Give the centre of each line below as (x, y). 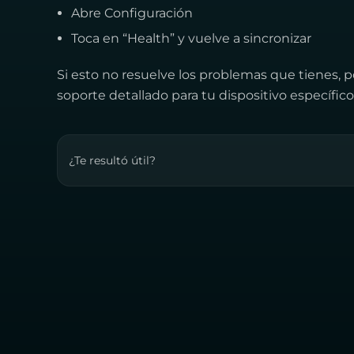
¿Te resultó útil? (112, 160)
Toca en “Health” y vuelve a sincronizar (191, 38)
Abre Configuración (132, 13)
